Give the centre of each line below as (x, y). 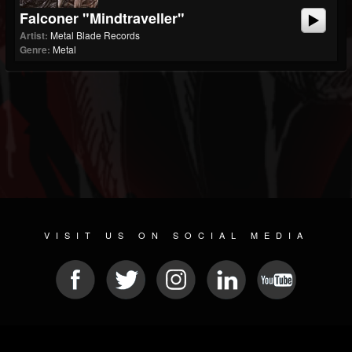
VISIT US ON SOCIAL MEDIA (176, 235)
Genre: (35, 49)
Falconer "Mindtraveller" (102, 18)
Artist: (34, 35)
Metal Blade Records (95, 35)
